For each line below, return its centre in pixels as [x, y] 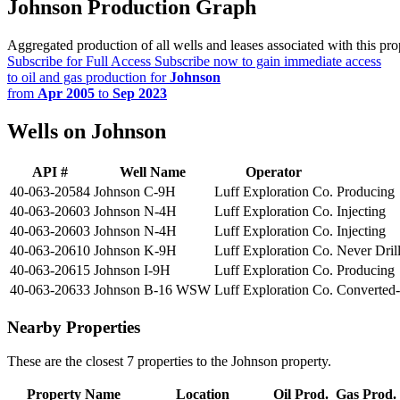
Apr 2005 [66, 94]
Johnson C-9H [135, 192]
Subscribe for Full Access [79, 62]
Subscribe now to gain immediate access [266, 62]
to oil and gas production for [88, 78]
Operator [274, 172]
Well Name [152, 172]
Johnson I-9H [132, 271]
